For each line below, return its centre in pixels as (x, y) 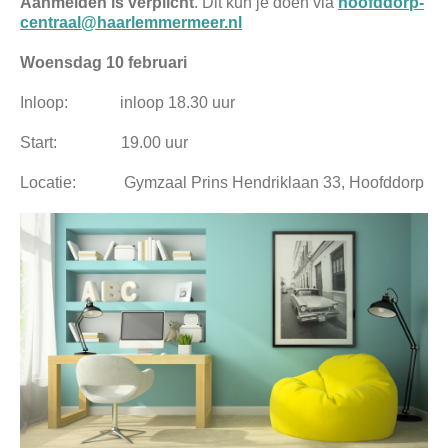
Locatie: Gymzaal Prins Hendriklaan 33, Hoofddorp (222, 183)
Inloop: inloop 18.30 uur (127, 103)
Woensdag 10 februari (103, 63)
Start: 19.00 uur (104, 143)
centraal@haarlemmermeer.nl (131, 23)
